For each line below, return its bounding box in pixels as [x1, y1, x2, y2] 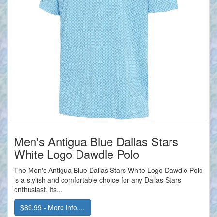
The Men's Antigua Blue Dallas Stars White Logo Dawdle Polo [14, 165, 203, 175]
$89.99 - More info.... [20, 202, 85, 213]
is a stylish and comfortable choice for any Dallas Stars [14, 175, 181, 185]
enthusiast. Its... [14, 185, 62, 195]
